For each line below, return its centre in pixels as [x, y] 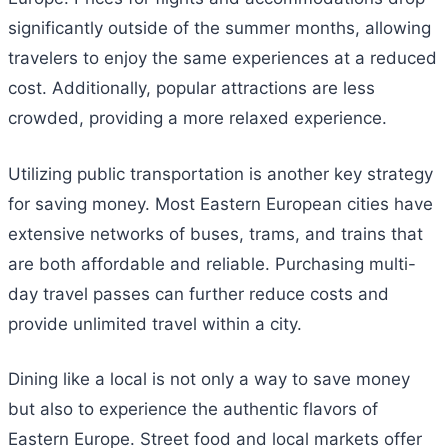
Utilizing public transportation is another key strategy [220, 173]
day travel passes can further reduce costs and [198, 293]
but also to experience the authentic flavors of [193, 409]
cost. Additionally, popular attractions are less [191, 88]
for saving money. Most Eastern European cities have [220, 203]
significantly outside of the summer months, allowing [219, 28]
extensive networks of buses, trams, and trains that [215, 233]
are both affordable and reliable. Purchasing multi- [212, 263]
